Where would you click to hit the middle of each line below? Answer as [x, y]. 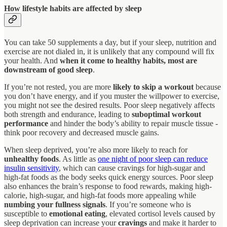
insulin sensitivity [31, 168]
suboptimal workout [166, 114]
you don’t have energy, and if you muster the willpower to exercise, [112, 96]
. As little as [78, 159]
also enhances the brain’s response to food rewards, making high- [108, 186]
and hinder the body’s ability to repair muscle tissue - [133, 123]
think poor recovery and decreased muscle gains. [82, 132]
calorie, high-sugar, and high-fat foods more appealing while [100, 195]
